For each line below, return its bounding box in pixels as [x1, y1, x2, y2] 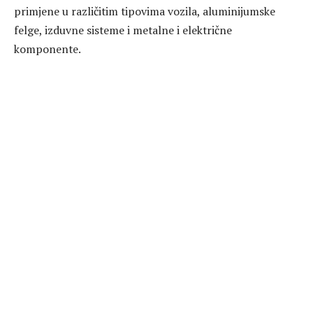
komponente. [14, 41, 81, 57]
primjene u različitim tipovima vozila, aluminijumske [14, 3, 275, 20]
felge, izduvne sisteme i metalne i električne [14, 22, 232, 38]
